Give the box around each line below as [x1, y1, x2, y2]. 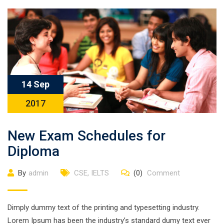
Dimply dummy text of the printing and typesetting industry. [7, 203, 199, 212]
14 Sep [21, 79, 49, 89]
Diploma [7, 143, 59, 159]
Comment [145, 168, 180, 177]
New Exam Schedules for [7, 127, 165, 144]
